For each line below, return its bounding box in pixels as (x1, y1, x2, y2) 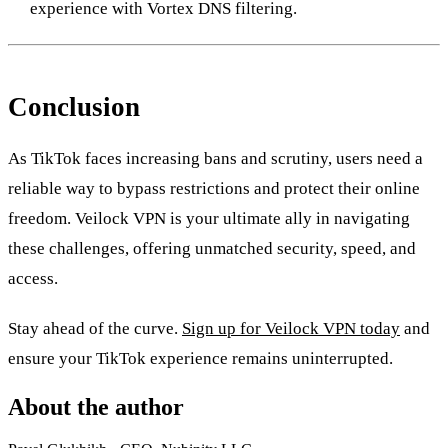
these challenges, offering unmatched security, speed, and (8, 239, 416, 259)
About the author (8, 394, 184, 421)
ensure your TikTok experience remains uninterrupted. (8, 349, 393, 369)
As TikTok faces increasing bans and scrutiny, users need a (8, 149, 423, 169)
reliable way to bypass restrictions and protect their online (8, 179, 420, 199)
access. (8, 269, 58, 289)
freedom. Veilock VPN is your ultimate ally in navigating (8, 209, 410, 229)
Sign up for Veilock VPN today (182, 319, 400, 339)
